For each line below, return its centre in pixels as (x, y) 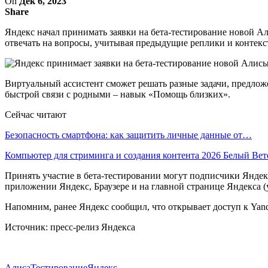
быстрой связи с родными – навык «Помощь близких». (118, 94)
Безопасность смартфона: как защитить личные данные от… (128, 135)
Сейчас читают (36, 114)
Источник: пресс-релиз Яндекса (70, 227)
